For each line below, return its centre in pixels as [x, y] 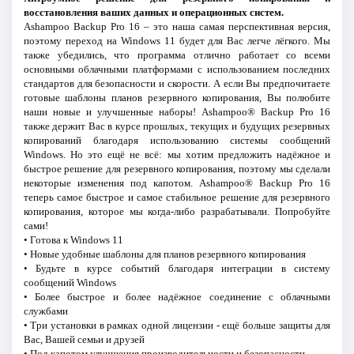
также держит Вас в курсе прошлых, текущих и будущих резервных [177, 126]
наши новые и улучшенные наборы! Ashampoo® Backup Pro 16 [177, 111]
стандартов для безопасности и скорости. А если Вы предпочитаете [177, 83]
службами [45, 311]
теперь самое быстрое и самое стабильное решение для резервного [177, 197]
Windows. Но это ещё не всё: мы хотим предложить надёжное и [177, 154]
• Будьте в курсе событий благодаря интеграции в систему [177, 268]
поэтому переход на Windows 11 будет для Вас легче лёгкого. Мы [177, 40]
